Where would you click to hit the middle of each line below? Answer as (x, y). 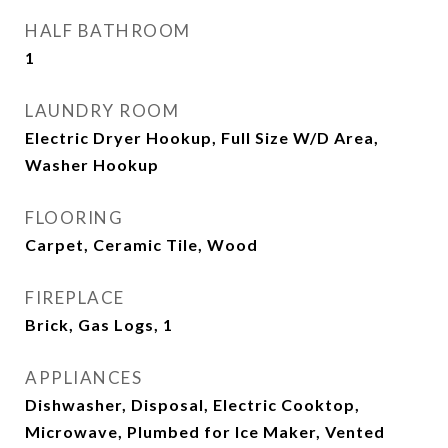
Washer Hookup (92, 164)
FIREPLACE (75, 297)
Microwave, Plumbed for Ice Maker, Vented (205, 431)
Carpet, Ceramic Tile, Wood (141, 244)
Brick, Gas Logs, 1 (99, 324)
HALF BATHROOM (108, 30)
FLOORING (74, 217)
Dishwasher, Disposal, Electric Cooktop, (192, 404)
